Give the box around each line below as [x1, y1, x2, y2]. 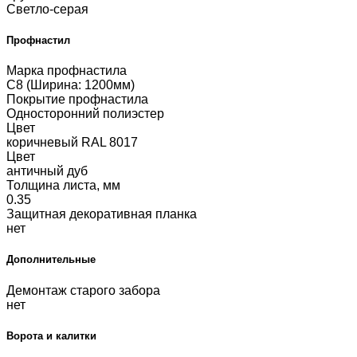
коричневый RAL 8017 [6, 135, 138, 150]
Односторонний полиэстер [6, 107, 164, 121]
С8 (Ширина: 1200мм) [6, 78, 135, 92]
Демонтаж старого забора [6, 283, 160, 297]
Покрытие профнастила [6, 92, 148, 107]
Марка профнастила [6, 64, 127, 78]
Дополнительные [6, 253, 96, 266]
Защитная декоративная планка [6, 207, 197, 222]
